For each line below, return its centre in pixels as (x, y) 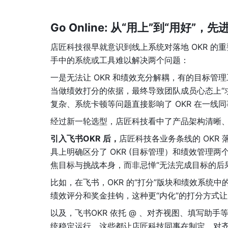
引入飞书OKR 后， (85, 138)
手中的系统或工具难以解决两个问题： (120, 60)
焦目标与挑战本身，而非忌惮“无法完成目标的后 (137, 165)
